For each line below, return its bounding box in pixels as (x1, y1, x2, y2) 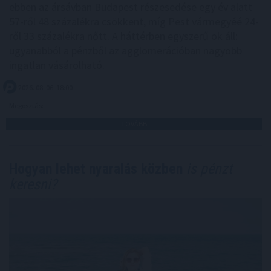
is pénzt (183, 160, 232, 177)
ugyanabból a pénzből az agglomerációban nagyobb (9, 43, 242, 57)
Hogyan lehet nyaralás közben (9, 160, 183, 177)
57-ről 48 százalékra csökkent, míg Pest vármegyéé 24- (9, 14, 259, 28)
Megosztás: (9, 100, 45, 110)
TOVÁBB (121, 119, 147, 128)
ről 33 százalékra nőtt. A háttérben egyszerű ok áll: (9, 28, 238, 43)
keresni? (9, 175, 57, 193)
